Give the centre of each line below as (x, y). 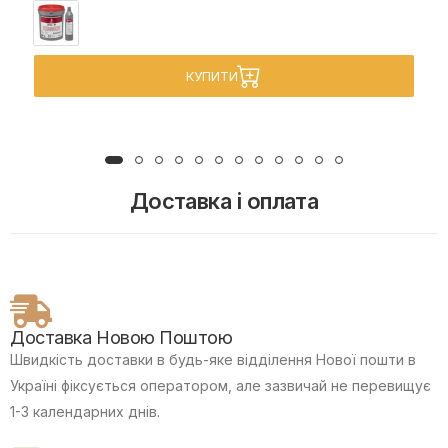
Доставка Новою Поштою (121, 338)
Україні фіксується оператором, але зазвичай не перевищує (220, 386)
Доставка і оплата (224, 201)
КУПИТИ (212, 76)
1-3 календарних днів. (85, 412)
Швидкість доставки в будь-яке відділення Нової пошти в (213, 360)
